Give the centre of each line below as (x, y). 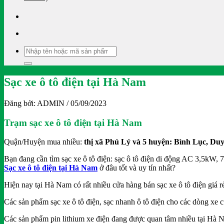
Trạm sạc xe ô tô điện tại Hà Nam (73, 122)
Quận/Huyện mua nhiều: (44, 142)
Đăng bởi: (20, 103)
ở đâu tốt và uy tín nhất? (136, 168)
